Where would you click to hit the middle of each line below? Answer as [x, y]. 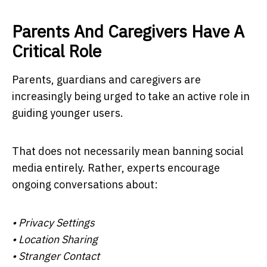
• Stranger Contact [56, 256]
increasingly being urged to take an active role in [131, 96]
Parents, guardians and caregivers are [106, 79]
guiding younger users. [68, 113]
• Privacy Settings [53, 222]
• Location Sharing [55, 239]
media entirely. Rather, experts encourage [116, 167]
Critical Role [57, 51]
